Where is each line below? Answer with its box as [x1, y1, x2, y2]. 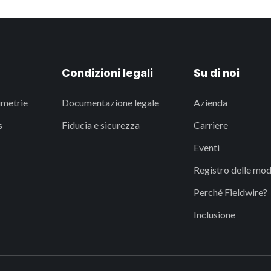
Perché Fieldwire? [193, 186, 267, 198]
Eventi [193, 142, 220, 153]
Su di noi [193, 67, 240, 79]
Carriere [193, 119, 228, 131]
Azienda [193, 97, 227, 108]
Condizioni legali [62, 67, 153, 79]
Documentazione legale [62, 97, 159, 108]
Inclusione [193, 209, 235, 220]
